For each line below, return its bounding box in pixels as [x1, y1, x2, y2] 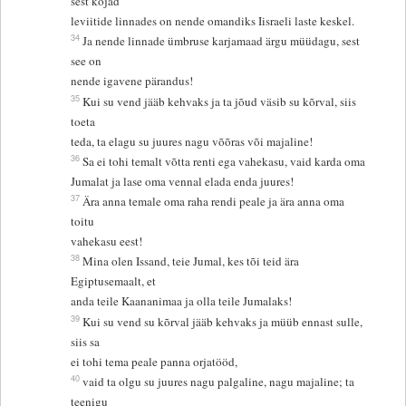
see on [71, 53, 106, 70]
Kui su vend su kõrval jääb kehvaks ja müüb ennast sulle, [82, 314, 363, 331]
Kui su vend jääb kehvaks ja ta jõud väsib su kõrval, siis [82, 93, 357, 111]
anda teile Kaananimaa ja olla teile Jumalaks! [71, 293, 293, 310]
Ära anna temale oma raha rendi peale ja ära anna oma [82, 193, 345, 210]
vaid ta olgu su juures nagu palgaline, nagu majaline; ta [82, 373, 355, 391]
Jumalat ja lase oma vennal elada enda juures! [71, 173, 295, 190]
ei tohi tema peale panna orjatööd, [71, 353, 238, 371]
